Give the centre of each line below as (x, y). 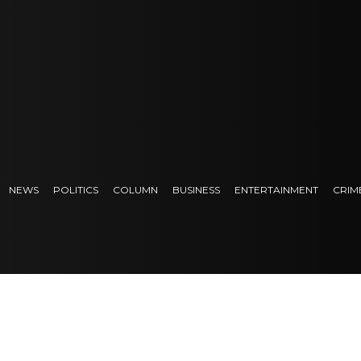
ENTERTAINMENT (276, 189)
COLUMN (135, 189)
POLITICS (75, 189)
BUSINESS (196, 189)
